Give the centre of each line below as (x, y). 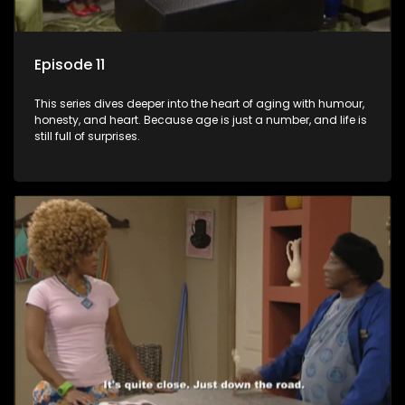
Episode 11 (70, 65)
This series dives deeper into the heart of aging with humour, (199, 104)
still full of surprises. (87, 137)
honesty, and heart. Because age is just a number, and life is (201, 120)
